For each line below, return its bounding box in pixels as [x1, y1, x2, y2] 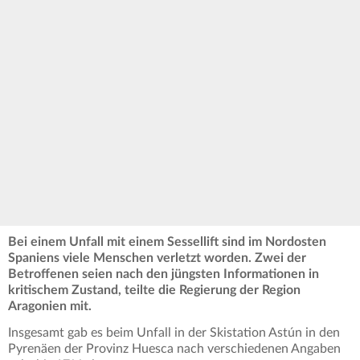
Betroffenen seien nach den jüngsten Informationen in [8, 267, 319, 280]
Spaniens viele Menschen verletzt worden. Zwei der [8, 251, 306, 264]
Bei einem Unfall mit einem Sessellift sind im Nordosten [8, 235, 326, 248]
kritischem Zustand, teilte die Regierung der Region [8, 283, 301, 297]
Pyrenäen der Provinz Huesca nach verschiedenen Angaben [8, 342, 341, 355]
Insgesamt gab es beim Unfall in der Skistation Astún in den [8, 325, 340, 339]
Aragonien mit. [8, 299, 92, 313]
